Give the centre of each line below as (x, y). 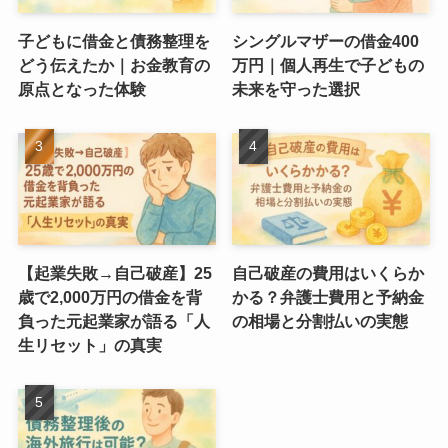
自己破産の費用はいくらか (328, 272)
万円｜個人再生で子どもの (328, 64)
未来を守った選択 (296, 88)
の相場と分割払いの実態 (320, 320)
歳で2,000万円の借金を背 (109, 296)
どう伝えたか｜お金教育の (113, 64)
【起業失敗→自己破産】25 (114, 272)
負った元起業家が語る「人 (113, 320)
